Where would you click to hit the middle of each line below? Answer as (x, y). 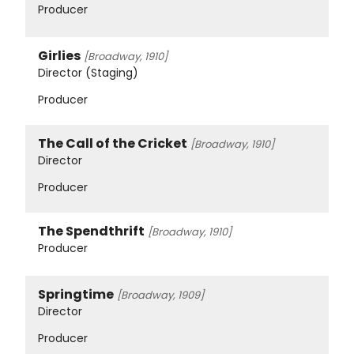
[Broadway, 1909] (160, 295)
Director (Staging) (88, 72)
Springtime (76, 294)
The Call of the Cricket (113, 143)
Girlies (59, 55)
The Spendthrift (91, 231)
